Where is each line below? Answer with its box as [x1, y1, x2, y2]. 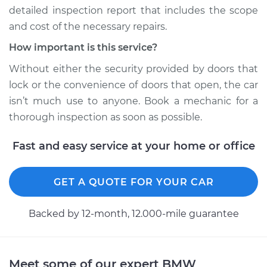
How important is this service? [9, 42, 157, 53]
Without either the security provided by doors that [9, 63, 258, 74]
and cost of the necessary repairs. [9, 21, 167, 32]
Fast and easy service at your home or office [12, 139, 255, 153]
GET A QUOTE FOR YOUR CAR [53, 176, 214, 188]
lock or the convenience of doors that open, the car [9, 79, 258, 91]
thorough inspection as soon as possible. [9, 111, 202, 123]
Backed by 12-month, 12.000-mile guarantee [28, 208, 239, 219]
